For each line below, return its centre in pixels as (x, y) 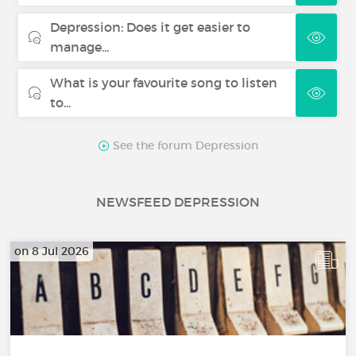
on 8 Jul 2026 (52, 251)
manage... (80, 47)
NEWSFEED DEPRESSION (178, 202)
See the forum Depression (184, 145)
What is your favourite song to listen (164, 83)
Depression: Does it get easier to (151, 27)
